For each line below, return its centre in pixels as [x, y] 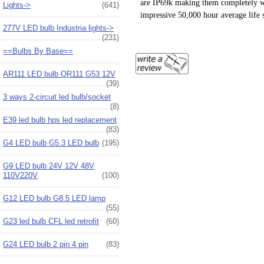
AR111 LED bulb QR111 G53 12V [59, 74]
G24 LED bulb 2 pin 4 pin [46, 244]
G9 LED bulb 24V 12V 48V [49, 166]
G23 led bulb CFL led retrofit [51, 221]
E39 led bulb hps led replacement [60, 120]
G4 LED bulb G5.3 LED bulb [51, 143]
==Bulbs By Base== [38, 51]
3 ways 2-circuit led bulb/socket [57, 97]
